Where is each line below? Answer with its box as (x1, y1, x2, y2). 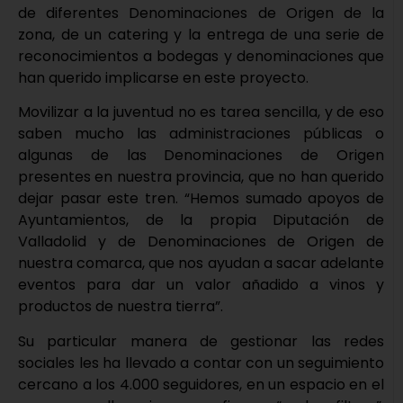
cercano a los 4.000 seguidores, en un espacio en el (18, 373, 384, 395)
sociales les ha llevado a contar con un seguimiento (18, 352, 384, 373)
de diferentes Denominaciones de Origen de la (18, 2, 384, 23)
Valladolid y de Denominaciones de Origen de (18, 231, 384, 253)
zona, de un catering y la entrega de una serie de (18, 23, 384, 45)
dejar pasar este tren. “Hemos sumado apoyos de (18, 188, 384, 210)
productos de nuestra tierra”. (18, 296, 223, 318)
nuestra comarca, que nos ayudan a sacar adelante (18, 253, 384, 274)
